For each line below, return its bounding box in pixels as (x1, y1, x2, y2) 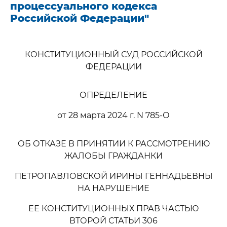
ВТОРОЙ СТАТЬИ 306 (69, 216, 158, 225)
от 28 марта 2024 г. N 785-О (57, 110, 170, 120)
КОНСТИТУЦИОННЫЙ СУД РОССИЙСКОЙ (24, 50, 203, 59)
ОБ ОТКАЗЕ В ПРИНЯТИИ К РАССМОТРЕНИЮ (17, 139, 210, 148)
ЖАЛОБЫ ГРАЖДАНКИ (64, 151, 163, 161)
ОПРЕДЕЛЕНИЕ (80, 90, 147, 100)
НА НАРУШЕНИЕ (78, 183, 149, 193)
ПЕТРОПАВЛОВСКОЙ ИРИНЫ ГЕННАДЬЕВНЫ (14, 171, 213, 181)
